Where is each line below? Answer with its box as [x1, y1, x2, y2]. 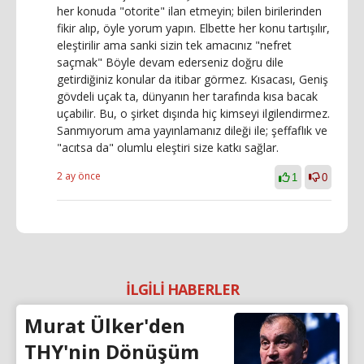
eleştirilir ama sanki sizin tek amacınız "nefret [57, 37, 292, 53]
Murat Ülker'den [24, 311, 185, 339]
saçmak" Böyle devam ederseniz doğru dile [57, 54, 284, 70]
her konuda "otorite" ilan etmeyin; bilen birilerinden [57, 2, 322, 19]
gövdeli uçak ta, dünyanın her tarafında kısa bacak [57, 88, 318, 104]
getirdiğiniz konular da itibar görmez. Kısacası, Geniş [57, 71, 328, 87]
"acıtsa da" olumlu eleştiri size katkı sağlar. [57, 139, 279, 155]
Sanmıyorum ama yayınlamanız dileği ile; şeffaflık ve [57, 122, 327, 138]
